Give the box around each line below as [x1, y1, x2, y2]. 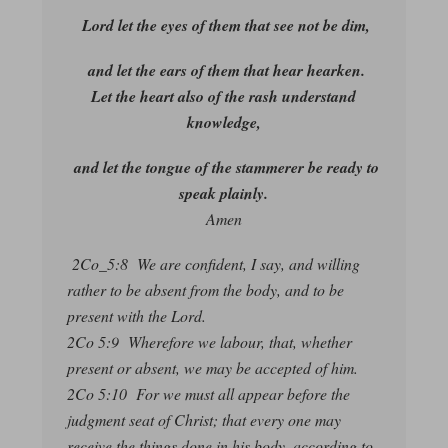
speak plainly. [179, 182, 269, 205]
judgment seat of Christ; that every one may [66, 409, 341, 431]
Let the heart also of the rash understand [91, 85, 357, 108]
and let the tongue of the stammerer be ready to [73, 156, 379, 179]
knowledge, [186, 111, 261, 134]
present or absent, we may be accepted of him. [66, 357, 358, 379]
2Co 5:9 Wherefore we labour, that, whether [66, 331, 352, 353]
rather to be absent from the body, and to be [66, 279, 344, 301]
